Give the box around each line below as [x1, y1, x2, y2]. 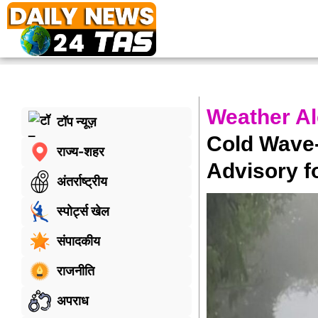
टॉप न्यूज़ [57, 114, 97, 130]
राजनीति [57, 263, 94, 279]
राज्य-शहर [57, 144, 104, 160]
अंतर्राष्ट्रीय [57, 174, 107, 190]
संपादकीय [57, 234, 100, 249]
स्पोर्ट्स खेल [57, 204, 109, 219]
